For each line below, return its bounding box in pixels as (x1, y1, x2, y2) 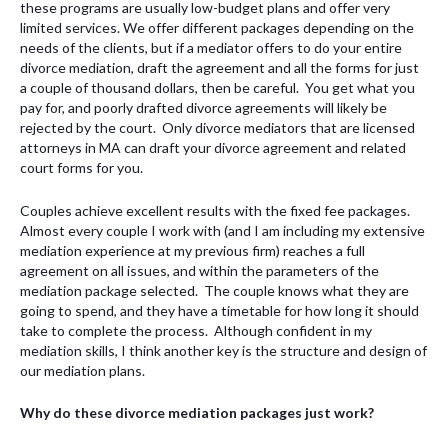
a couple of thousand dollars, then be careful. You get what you (20, 79, 415, 97)
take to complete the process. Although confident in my (20, 321, 372, 339)
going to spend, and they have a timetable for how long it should (20, 301, 419, 319)
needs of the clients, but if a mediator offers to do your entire (20, 39, 402, 57)
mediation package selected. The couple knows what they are (20, 281, 409, 299)
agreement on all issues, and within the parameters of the (20, 261, 379, 279)
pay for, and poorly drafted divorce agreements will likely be (20, 99, 387, 117)
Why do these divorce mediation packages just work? (20, 403, 374, 421)
